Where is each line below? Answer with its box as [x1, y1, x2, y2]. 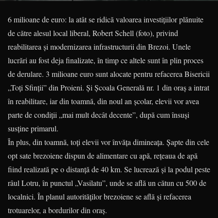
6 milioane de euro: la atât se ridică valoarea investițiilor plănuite [8, 14, 203, 24]
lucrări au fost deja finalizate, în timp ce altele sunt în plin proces [8, 54, 203, 65]
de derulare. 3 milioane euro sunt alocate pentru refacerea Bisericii [8, 68, 210, 79]
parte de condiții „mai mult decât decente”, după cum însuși [8, 109, 189, 120]
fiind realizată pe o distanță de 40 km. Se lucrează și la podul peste [8, 163, 210, 174]
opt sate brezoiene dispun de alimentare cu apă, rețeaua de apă [8, 150, 198, 161]
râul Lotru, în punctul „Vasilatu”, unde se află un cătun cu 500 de [8, 177, 206, 188]
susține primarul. [8, 123, 58, 133]
